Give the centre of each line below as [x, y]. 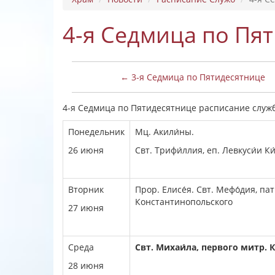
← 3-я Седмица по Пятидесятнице [192, 77]
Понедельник [96, 132]
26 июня [86, 150]
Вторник [86, 189]
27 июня [86, 208]
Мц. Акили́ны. [165, 132]
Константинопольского [184, 202]
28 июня [86, 265]
